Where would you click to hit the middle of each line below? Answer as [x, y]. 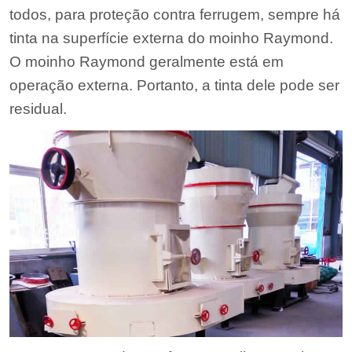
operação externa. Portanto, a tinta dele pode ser [175, 86]
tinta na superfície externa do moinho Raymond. [172, 38]
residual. [38, 109]
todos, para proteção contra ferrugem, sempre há [175, 15]
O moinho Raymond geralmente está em [147, 62]
